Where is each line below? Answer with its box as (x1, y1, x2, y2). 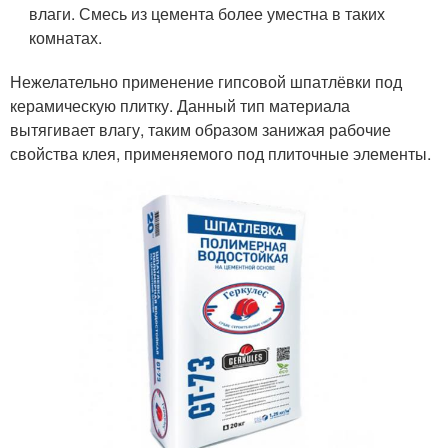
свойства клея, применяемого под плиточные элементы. (10, 142, 431, 165)
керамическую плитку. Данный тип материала (10, 94, 350, 117)
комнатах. (29, 26, 103, 49)
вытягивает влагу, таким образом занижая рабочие (10, 118, 391, 141)
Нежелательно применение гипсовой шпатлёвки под (10, 70, 402, 93)
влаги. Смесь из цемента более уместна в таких (29, 2, 386, 25)
